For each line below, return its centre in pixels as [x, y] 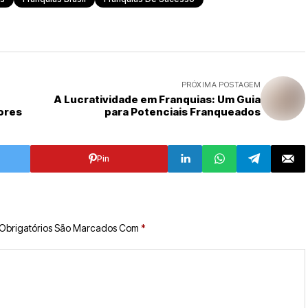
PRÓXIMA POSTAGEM [221, 84]
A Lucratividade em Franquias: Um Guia [157, 99]
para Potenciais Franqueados [183, 111]
